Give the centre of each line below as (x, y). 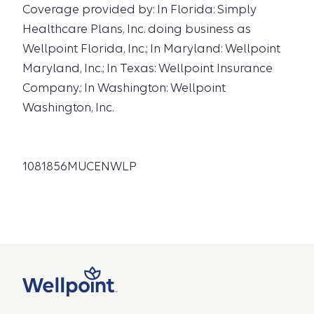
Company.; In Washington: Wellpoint (124, 88)
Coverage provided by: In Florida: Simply (139, 9)
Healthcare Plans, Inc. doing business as (137, 29)
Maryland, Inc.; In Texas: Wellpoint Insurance (148, 68)
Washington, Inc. (68, 107)
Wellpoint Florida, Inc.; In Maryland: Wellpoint (151, 48)
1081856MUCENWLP (80, 166)
